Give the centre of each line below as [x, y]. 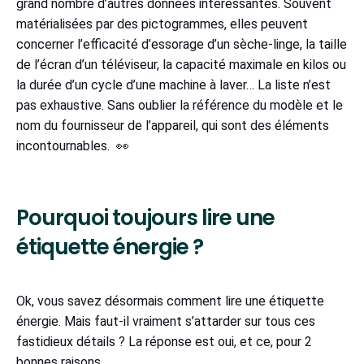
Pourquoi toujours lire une [145, 218]
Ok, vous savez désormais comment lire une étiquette [170, 301]
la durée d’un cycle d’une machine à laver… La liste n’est [173, 85]
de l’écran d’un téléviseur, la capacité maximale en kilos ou [181, 65]
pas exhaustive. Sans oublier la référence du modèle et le [180, 106]
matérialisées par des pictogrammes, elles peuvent [165, 24]
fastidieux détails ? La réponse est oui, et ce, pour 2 [164, 342]
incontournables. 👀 [73, 146]
